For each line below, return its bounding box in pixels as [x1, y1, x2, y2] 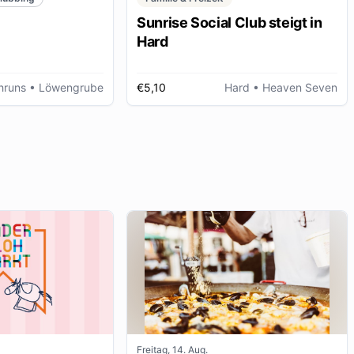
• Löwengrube [26, 81, 104, 94]
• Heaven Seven [250, 81, 337, 94]
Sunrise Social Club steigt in [137, 14, 322, 32]
